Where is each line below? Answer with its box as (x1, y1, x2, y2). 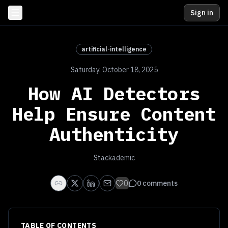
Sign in (190, 8, 213, 17)
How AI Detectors (28, 81, 200, 105)
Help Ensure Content (12, 102, 216, 126)
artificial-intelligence (81, 45, 147, 53)
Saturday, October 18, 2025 (70, 65, 158, 74)
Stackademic (93, 153, 135, 162)
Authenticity (49, 122, 179, 146)
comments (142, 179, 178, 188)
